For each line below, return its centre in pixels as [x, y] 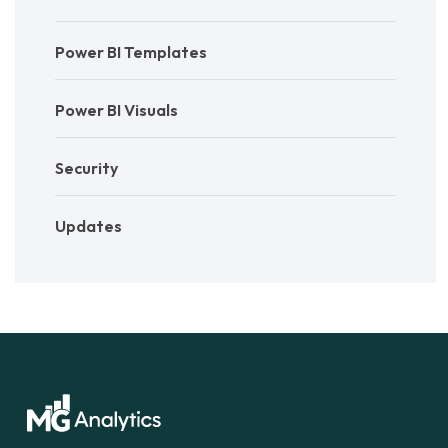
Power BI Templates [131, 52]
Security [86, 168]
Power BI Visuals [116, 110]
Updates [88, 226]
